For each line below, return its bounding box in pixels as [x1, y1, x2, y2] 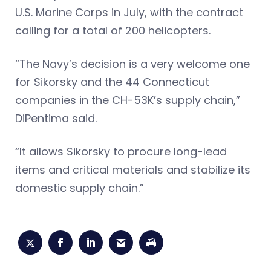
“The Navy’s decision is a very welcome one [15, 56, 250, 72]
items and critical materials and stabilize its [15, 162, 250, 178]
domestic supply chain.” [15, 180, 144, 196]
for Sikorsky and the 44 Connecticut [15, 74, 209, 90]
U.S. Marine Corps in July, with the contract [15, 5, 243, 21]
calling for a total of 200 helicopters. [15, 23, 211, 39]
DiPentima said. [15, 111, 97, 126]
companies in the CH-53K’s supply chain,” [15, 93, 240, 108]
